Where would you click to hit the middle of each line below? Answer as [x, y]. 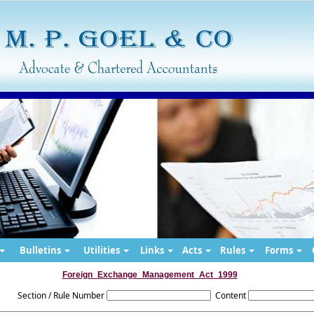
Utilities [103, 250]
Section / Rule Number [61, 295]
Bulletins [41, 250]
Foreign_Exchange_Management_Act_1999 [150, 275]
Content [230, 295]
